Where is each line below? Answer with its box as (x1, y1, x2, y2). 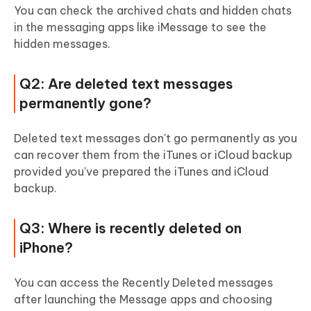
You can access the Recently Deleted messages (14, 275, 273, 289)
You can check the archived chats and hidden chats (14, 3, 292, 17)
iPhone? (19, 238, 73, 256)
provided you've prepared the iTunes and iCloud (14, 164, 269, 178)
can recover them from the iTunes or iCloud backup (14, 147, 292, 162)
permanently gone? (19, 94, 151, 112)
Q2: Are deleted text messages (19, 74, 233, 92)
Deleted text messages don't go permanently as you (14, 131, 297, 145)
